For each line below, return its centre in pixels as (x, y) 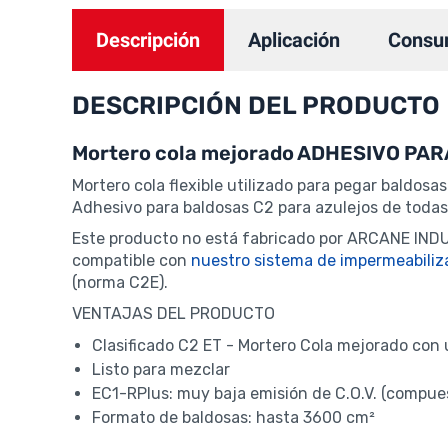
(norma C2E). (120, 283)
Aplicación (294, 40)
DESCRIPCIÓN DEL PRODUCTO (256, 106)
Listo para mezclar (161, 370)
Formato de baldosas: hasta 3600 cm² (233, 418)
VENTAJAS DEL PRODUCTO (173, 314)
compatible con (131, 261)
